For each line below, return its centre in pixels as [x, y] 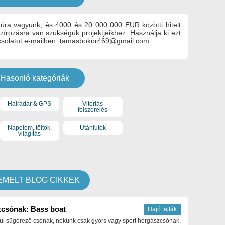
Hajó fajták [162, 209]
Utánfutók [93, 128]
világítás [30, 134]
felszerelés [93, 110]
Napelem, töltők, [29, 128]
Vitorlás [93, 104]
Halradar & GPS [30, 104]
